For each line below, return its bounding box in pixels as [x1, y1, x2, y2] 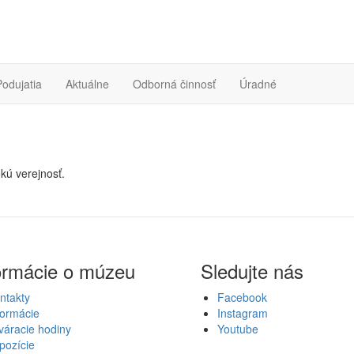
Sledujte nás [201, 256, 303, 284]
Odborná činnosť [133, 75, 216, 92]
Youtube [217, 320, 258, 337]
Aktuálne [66, 75, 109, 92]
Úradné [239, 75, 277, 92]
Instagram [217, 304, 268, 321]
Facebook [217, 288, 267, 305]
